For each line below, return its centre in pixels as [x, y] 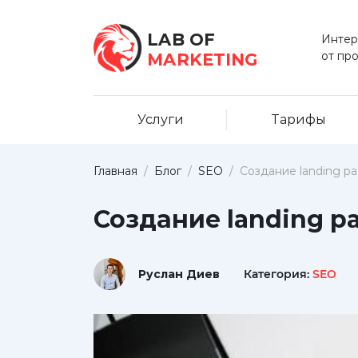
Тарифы [298, 119]
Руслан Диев [179, 274]
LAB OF [181, 39]
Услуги [160, 119]
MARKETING [202, 59]
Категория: [278, 274]
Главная [115, 171]
